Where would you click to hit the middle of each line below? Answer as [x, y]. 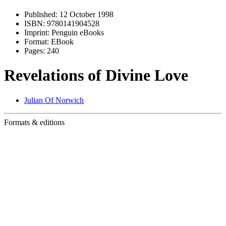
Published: [41, 14]
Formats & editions [34, 122]
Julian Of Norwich [54, 100]
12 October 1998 [86, 14]
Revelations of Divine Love [96, 75]
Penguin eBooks [77, 33]
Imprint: [37, 33]
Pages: [35, 51]
